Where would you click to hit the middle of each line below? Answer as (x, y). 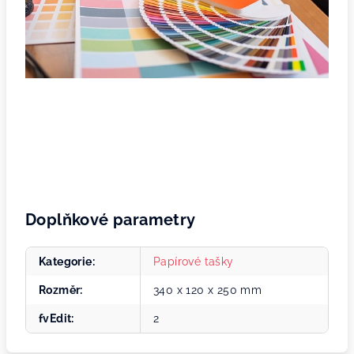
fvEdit (55, 319)
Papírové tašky (194, 262)
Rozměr (60, 290)
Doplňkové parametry (111, 220)
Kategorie (66, 262)
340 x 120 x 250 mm (208, 290)
